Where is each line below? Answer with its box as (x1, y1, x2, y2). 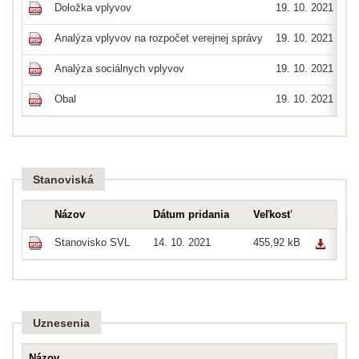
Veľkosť (252, 208, 292, 221)
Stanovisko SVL (54, 236, 130, 249)
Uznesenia (32, 317, 90, 330)
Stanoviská (32, 173, 94, 187)
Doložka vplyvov (54, 2, 131, 14)
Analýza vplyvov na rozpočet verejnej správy (54, 32, 263, 45)
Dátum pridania (152, 208, 229, 221)
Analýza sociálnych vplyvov (54, 63, 184, 75)
